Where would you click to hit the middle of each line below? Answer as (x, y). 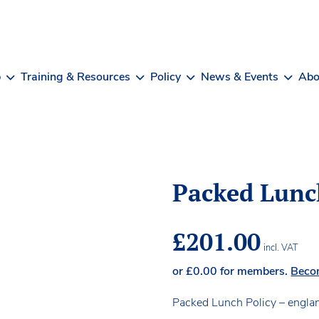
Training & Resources (75, 77)
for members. (254, 271)
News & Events (240, 77)
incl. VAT (281, 247)
